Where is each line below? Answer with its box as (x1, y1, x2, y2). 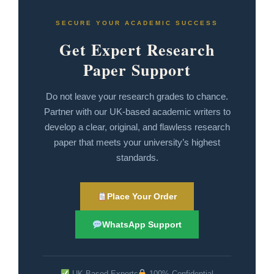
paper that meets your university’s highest (54, 136, 220, 147)
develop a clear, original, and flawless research (44, 121, 230, 132)
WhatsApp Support (102, 219, 182, 229)
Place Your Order (106, 191, 177, 201)
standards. (116, 152, 158, 163)
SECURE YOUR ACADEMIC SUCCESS (56, 19, 218, 26)
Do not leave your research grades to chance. (46, 91, 228, 102)
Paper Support (83, 57, 191, 81)
